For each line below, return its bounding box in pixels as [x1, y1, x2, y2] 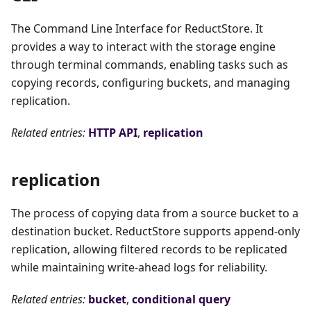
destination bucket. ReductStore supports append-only [11, 224, 300, 239]
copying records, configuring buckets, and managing [11, 75, 290, 91]
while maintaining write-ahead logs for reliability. [11, 260, 267, 276]
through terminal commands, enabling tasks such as [11, 57, 288, 73]
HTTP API [88, 125, 137, 141]
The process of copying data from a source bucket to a [11, 205, 299, 221]
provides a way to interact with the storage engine [11, 39, 276, 55]
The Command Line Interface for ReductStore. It [11, 21, 263, 37]
